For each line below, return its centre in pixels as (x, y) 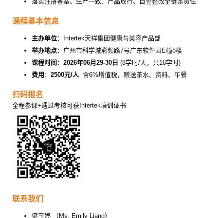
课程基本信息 (36, 21)
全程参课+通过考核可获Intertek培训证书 (69, 105)
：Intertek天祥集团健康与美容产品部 (109, 38)
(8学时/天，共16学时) (149, 63)
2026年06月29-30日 (91, 63)
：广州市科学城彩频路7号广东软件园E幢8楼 (119, 50)
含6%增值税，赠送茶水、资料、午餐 (133, 75)
